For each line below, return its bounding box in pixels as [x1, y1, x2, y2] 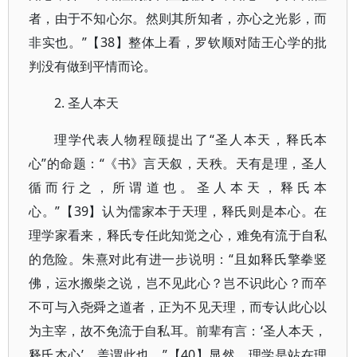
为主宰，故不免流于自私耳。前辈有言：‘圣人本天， [29, 322, 328, 339]
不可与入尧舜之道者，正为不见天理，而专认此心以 [29, 298, 328, 316]
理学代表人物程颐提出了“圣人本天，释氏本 [54, 131, 328, 148]
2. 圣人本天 [54, 94, 119, 112]
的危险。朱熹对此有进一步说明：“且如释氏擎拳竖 [29, 250, 328, 268]
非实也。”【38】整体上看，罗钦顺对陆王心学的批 [29, 33, 328, 51]
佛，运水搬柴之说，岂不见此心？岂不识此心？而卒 [29, 274, 328, 292]
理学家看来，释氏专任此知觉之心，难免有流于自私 [29, 226, 328, 244]
